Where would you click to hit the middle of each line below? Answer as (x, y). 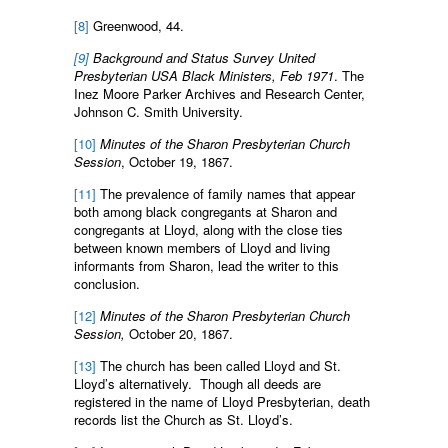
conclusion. (107, 283)
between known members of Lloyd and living (202, 247)
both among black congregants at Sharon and (205, 211)
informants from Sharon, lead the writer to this (206, 265)
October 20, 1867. (179, 333)
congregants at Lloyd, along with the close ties (208, 229)
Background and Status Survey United (202, 57)
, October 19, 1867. (177, 161)
